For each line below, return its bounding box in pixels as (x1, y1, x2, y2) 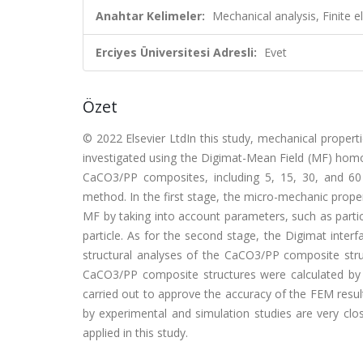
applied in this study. (83, 325, 188, 340)
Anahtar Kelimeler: (96, 8, 205, 23)
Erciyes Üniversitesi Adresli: (96, 45, 257, 60)
